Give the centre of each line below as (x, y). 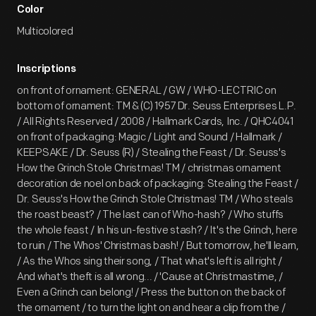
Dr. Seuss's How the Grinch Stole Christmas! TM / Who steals (155, 199)
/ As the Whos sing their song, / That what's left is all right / (150, 261)
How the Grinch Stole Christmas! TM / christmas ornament (149, 168)
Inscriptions (47, 69)
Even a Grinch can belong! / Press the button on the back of (151, 292)
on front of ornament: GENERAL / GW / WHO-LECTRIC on (147, 91)
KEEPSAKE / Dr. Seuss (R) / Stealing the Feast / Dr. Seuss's (152, 153)
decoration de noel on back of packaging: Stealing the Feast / (158, 184)
